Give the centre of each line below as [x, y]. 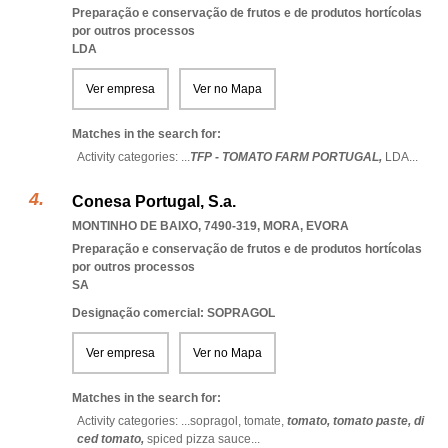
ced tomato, [112, 439]
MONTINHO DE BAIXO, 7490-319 [164, 226]
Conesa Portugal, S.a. [154, 201]
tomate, [265, 421]
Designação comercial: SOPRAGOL [173, 313]
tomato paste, [373, 421]
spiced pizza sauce [199, 439]
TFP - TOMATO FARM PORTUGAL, [287, 157]
